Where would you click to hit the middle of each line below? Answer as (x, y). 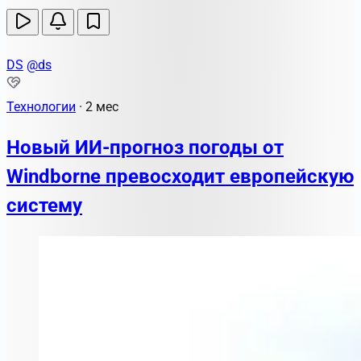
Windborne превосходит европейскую (180, 176)
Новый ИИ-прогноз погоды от (145, 147)
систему (44, 205)
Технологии (41, 106)
